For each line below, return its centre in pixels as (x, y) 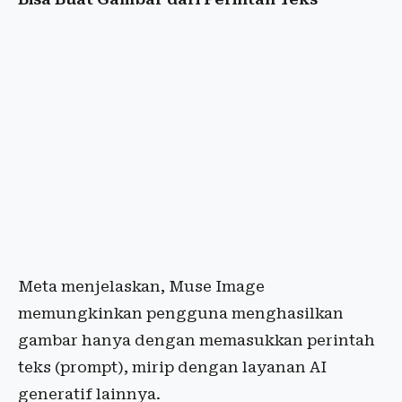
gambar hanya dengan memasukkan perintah (197, 340)
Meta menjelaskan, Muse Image (141, 286)
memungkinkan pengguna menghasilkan (181, 313)
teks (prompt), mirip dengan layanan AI (172, 367)
